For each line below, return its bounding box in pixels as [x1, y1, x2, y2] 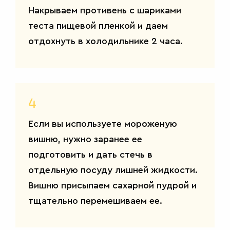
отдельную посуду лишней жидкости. [28, 165, 198, 175]
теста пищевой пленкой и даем [28, 21, 168, 30]
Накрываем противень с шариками [28, 5, 181, 15]
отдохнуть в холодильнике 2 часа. [28, 36, 183, 46]
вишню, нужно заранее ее [28, 134, 142, 144]
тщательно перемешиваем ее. [28, 196, 162, 205]
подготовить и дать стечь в [28, 149, 152, 159]
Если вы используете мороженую [28, 119, 177, 128]
